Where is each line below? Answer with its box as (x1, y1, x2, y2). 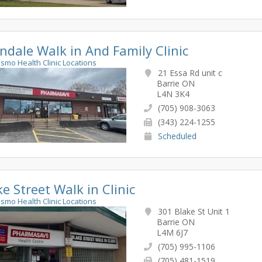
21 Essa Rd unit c (155, 67, 222, 78)
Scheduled (157, 130, 196, 142)
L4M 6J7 (156, 226, 188, 238)
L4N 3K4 (156, 88, 189, 99)
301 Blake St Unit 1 (155, 205, 230, 217)
